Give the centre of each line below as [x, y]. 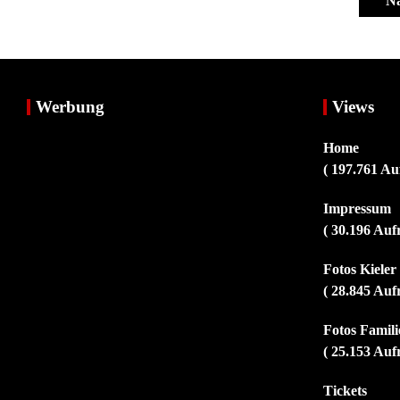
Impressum [358, 208]
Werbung [70, 106]
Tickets [346, 390]
